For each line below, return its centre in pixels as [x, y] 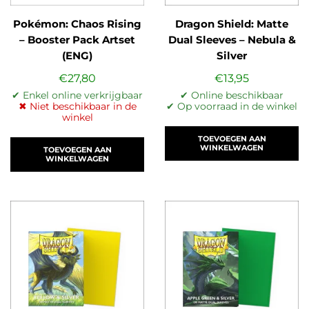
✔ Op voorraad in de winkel [232, 107]
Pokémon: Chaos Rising [77, 24]
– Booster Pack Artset [77, 40]
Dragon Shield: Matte [232, 24]
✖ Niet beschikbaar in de [77, 107]
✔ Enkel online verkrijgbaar [77, 96]
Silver [232, 56]
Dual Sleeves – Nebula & [232, 40]
